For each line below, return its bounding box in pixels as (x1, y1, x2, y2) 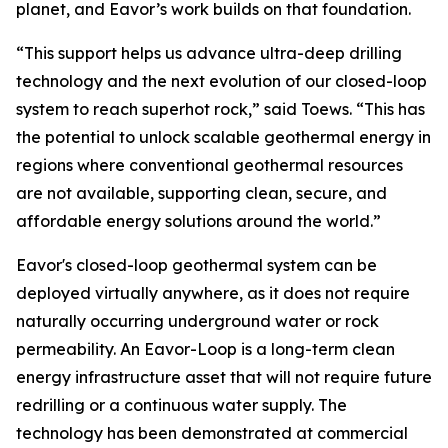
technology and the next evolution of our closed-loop (16, 71, 427, 91)
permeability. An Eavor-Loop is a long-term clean (16, 339, 395, 359)
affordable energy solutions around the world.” (16, 211, 381, 231)
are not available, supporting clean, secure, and (16, 183, 387, 203)
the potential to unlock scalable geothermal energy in (16, 127, 431, 147)
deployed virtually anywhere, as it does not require (16, 283, 410, 303)
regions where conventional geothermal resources (16, 155, 403, 175)
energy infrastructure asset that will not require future (16, 367, 432, 387)
